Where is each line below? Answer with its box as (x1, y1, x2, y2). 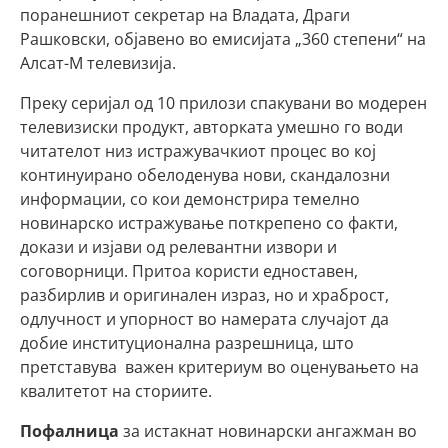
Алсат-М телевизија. (20, 52, 176, 74)
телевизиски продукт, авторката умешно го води (20, 116, 403, 138)
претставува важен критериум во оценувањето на (20, 356, 419, 378)
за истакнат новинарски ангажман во (119, 420, 417, 442)
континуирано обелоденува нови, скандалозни (20, 164, 390, 186)
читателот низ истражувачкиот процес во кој (20, 140, 376, 162)
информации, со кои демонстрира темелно (20, 188, 360, 210)
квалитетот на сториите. (20, 380, 212, 402)
